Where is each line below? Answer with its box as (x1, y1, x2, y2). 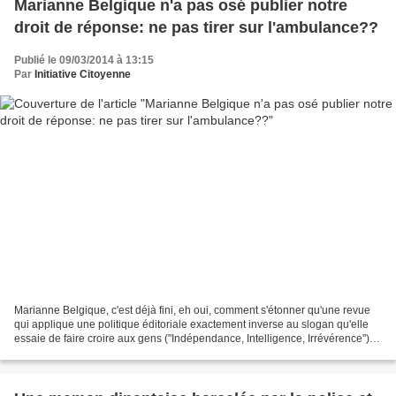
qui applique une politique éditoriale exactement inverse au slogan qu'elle (14, 318, 369, 331)
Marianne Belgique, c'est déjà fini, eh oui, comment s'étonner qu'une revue (14, 304, 370, 317)
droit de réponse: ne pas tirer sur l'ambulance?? (14, 18, 378, 36)
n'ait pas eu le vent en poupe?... (14, 346, 166, 360)
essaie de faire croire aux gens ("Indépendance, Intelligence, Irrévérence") (14, 332, 369, 346)
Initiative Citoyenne (34, 67, 131, 80)
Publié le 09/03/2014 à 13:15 (14, 53, 154, 66)
